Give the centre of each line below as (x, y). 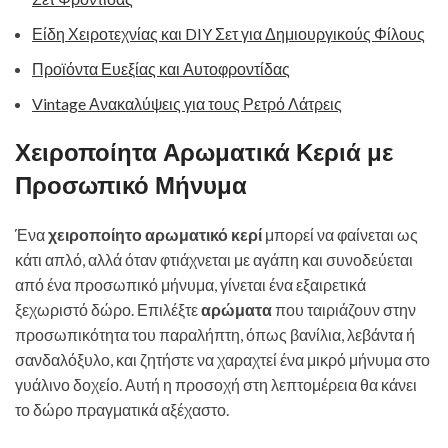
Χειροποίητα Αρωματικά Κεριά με (204, 152)
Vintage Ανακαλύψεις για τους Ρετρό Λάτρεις (187, 103)
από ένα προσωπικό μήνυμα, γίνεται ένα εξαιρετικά (190, 284)
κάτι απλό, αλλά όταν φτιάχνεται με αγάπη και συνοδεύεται (214, 259)
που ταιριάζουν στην (344, 309)
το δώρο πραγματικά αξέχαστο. (122, 409)
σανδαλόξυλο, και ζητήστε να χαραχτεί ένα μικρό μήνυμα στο (222, 359)
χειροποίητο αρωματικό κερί (155, 234)
